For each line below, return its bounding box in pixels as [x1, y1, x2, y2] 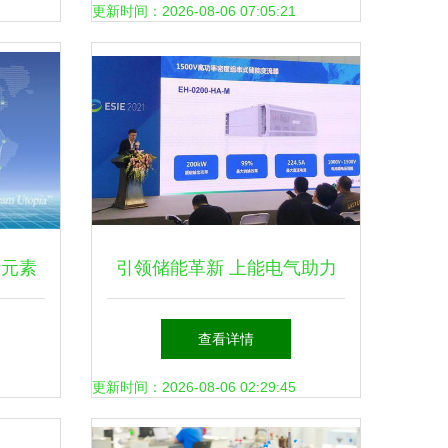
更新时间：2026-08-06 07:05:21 [92, 3, 296, 19]
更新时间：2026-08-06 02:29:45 [92, 379, 296, 395]
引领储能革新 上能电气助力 [115, 258, 337, 278]
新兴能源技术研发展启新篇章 [109, 318, 343, 338]
